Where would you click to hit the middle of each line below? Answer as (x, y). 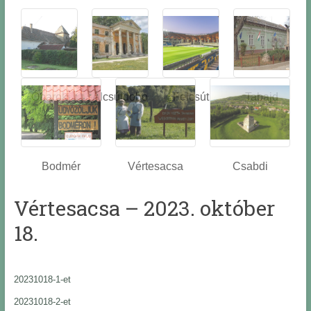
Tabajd (262, 97)
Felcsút (191, 97)
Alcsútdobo (120, 97)
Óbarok (49, 97)
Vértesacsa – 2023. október (144, 208)
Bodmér (61, 167)
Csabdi (250, 167)
